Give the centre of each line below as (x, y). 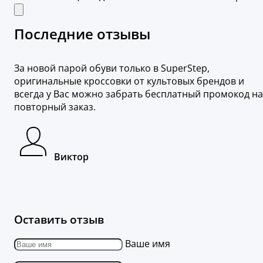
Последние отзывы (82, 34)
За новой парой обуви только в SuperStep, (112, 68)
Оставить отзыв (59, 219)
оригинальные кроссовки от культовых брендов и (129, 81)
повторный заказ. (55, 107)
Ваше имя (148, 243)
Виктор (71, 157)
